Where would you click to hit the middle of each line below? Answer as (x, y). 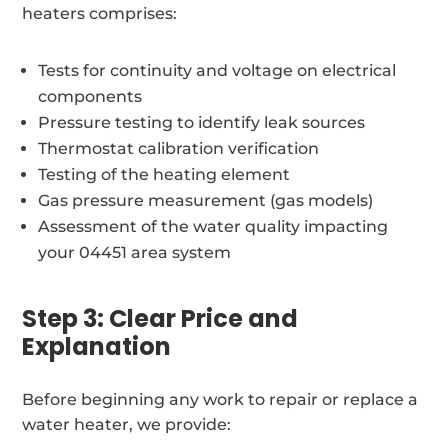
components (90, 96)
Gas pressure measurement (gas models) (206, 200)
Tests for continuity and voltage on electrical (217, 70)
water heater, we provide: (127, 424)
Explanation (97, 346)
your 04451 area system (135, 252)
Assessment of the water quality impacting (213, 226)
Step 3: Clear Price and (160, 318)
